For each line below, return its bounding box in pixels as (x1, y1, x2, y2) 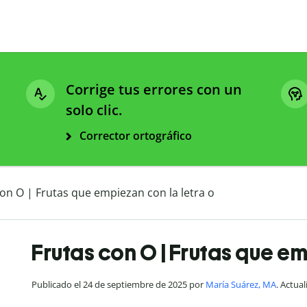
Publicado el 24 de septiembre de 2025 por (32, 278, 206, 291)
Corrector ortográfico (79, 128, 192, 144)
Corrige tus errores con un (66, 80, 242, 99)
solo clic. (66, 101, 122, 120)
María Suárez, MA (206, 278, 276, 291)
